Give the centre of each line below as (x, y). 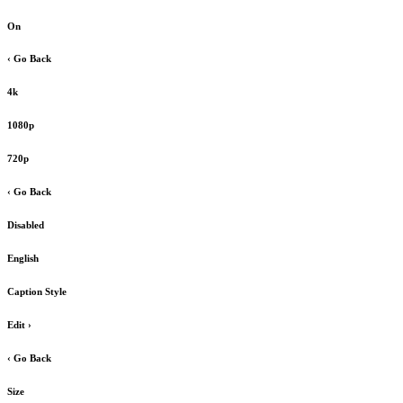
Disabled (26, 225)
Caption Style (37, 292)
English (23, 259)
